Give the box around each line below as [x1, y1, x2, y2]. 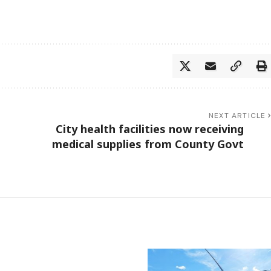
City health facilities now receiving [55, 121, 244, 136]
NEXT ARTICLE [209, 110, 266, 120]
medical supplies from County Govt [51, 136, 244, 151]
